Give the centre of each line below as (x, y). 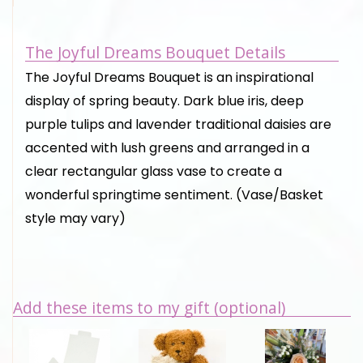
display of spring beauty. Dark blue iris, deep (164, 101)
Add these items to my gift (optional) (149, 308)
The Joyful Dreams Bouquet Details (155, 53)
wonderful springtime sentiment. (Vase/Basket (174, 195)
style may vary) (75, 219)
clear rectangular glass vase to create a (154, 172)
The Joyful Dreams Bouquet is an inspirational (169, 78)
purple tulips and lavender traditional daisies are (178, 125)
